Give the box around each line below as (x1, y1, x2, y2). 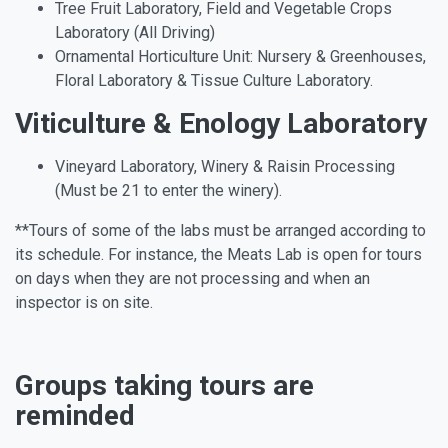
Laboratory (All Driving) (55, 23, 215, 43)
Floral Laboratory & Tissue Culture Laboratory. (55, 71, 373, 91)
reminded (15, 399, 149, 433)
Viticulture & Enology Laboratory (15, 107, 427, 141)
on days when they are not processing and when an (15, 269, 370, 289)
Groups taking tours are (15, 369, 314, 403)
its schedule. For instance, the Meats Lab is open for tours (15, 245, 422, 265)
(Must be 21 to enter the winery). (55, 181, 282, 201)
